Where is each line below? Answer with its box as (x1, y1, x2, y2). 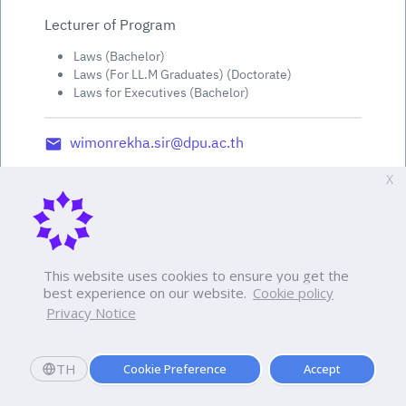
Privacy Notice (46, 304, 136, 323)
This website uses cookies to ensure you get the (43, 266, 349, 285)
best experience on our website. (43, 284, 246, 303)
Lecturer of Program (44, 14, 176, 38)
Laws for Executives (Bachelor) (73, 82, 249, 103)
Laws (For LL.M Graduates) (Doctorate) (73, 64, 292, 85)
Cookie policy (253, 284, 333, 303)
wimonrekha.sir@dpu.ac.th (70, 131, 244, 156)
